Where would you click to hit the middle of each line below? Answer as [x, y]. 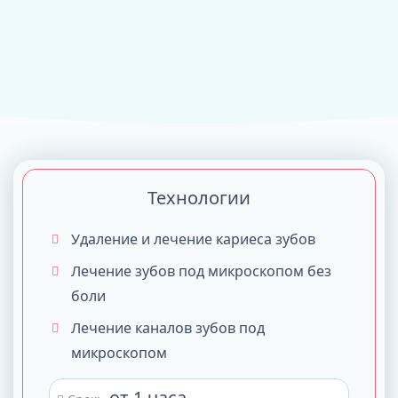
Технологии [199, 198]
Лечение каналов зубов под [168, 328]
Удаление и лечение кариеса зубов [193, 239]
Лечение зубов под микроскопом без [201, 271]
